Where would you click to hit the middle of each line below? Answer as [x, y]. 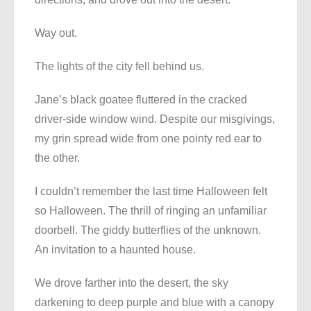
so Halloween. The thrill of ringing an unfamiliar [151, 211]
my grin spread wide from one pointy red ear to [148, 139]
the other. [57, 158]
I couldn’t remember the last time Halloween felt [151, 192]
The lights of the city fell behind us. [119, 67]
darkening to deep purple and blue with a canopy [154, 303]
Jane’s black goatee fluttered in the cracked [141, 100]
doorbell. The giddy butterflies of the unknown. [148, 230]
